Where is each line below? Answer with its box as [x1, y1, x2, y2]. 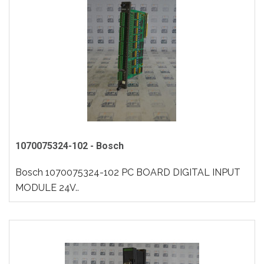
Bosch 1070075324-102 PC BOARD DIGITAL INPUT [15, 167, 240, 178]
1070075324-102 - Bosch [15, 140, 124, 151]
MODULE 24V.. [15, 182, 79, 193]
